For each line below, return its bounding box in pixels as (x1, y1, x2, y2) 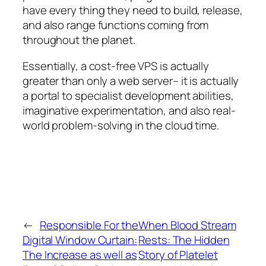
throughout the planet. (23, 32, 135, 48)
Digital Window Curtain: (23, 232, 137, 248)
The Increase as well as (23, 246, 137, 262)
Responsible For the (39, 217, 139, 233)
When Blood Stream (138, 217, 236, 233)
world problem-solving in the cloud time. (23, 117, 219, 133)
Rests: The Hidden (138, 232, 230, 248)
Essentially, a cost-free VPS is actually (23, 58, 209, 74)
